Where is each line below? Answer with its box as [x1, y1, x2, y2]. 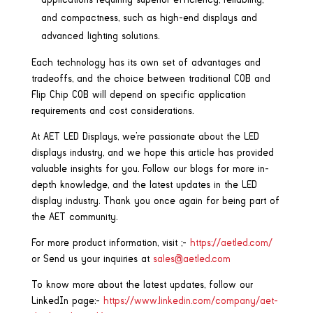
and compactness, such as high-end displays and [41, 13, 257, 24]
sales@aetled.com [152, 254, 231, 265]
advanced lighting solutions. [41, 31, 159, 42]
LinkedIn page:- [31, 296, 100, 307]
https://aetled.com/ [189, 238, 272, 249]
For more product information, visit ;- [31, 238, 190, 249]
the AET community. [31, 212, 117, 223]
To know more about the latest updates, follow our [31, 280, 253, 291]
